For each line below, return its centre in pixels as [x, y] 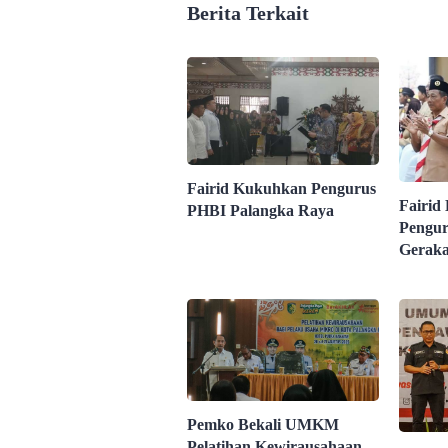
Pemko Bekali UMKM [263, 425]
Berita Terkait [248, 13]
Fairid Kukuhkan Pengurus [281, 189]
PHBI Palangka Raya [262, 211]
